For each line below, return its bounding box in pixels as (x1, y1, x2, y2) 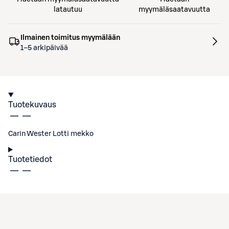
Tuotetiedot (8, 155, 52, 164)
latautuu (54, 6, 83, 13)
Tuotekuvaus (8, 101, 56, 109)
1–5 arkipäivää (20, 44, 68, 52)
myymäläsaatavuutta (139, 6, 211, 13)
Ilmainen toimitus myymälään (20, 34, 120, 41)
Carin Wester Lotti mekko (8, 130, 94, 138)
